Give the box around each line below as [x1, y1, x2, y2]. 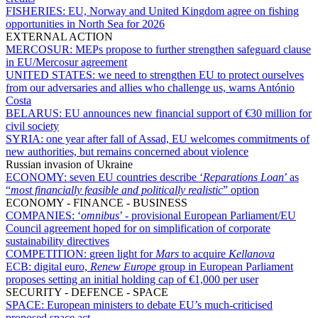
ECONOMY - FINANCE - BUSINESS [6, 196, 187, 209]
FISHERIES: [6, 4, 68, 17]
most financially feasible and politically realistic [11, 183, 223, 196]
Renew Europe [90, 260, 159, 273]
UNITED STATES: [6, 68, 98, 81]
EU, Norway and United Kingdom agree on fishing [68, 4, 299, 17]
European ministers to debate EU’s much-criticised [47, 298, 273, 311]
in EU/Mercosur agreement [6, 55, 127, 68]
